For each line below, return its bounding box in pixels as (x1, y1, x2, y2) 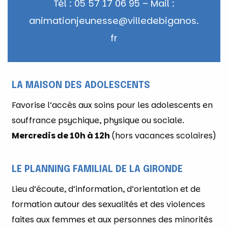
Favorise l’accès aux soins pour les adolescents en (12, 99, 213, 111)
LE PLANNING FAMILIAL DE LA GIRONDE (12, 164, 183, 174)
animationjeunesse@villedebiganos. (29, 14, 199, 27)
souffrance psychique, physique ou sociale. (12, 114, 184, 126)
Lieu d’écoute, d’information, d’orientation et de (12, 183, 201, 195)
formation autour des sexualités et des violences (12, 198, 205, 210)
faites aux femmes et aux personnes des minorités (12, 213, 213, 225)
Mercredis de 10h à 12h (12, 129, 111, 141)
